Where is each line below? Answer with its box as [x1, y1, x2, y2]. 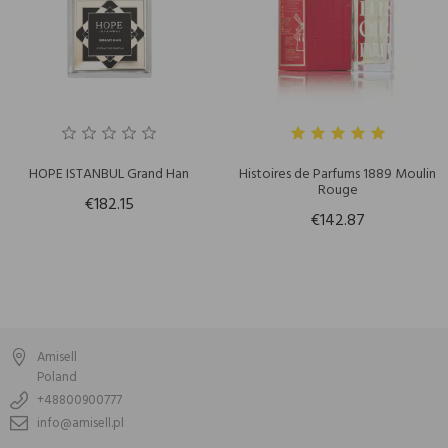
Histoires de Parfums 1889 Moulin [239, 162, 437, 186]
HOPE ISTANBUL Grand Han [28, 162, 189, 186]
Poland [37, 367, 77, 389]
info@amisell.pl [37, 413, 124, 435]
